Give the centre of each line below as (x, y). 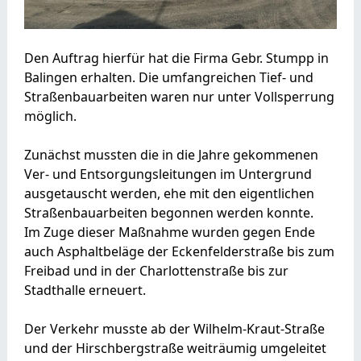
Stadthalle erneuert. (85, 290)
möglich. (50, 116)
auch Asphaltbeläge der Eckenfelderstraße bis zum (179, 251)
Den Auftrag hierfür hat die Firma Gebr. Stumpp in (176, 58)
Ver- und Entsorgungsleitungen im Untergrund (168, 174)
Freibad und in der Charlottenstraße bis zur (156, 270)
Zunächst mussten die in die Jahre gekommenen (171, 154)
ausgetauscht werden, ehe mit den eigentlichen (169, 193)
